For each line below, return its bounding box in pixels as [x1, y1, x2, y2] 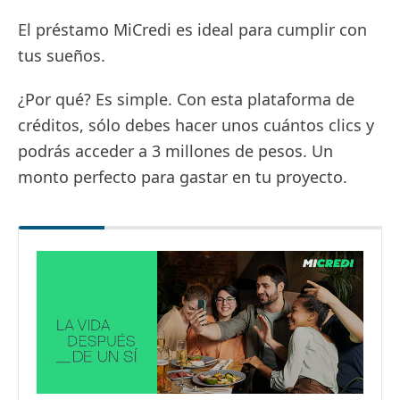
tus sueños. [18, 45, 105, 66]
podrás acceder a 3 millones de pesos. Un [18, 140, 333, 162]
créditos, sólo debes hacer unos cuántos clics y [18, 114, 374, 136]
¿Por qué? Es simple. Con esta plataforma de [18, 88, 354, 110]
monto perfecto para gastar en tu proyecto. [18, 166, 347, 187]
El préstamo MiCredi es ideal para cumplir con [18, 19, 367, 40]
